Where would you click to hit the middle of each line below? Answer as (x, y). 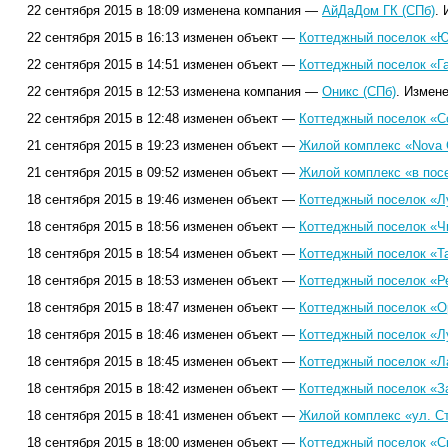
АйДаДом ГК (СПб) (378, 10)
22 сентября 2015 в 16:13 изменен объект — (163, 37)
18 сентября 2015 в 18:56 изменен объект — (163, 226)
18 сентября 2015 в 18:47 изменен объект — (163, 307)
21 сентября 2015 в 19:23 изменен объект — (163, 145)
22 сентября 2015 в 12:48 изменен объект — (163, 118)
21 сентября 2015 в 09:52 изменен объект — (163, 172)
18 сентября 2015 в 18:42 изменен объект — (163, 388)
